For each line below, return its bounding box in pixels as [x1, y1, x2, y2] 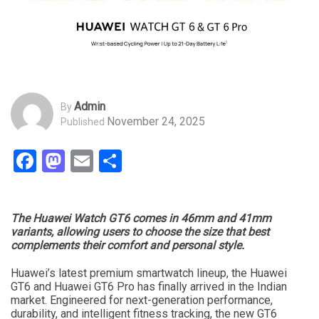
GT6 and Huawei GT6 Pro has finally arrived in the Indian [11, 280, 287, 294]
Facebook [36, 147, 131, 175]
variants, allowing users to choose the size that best [11, 225, 269, 239]
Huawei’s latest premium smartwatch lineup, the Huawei [11, 266, 287, 281]
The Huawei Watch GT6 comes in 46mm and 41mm [11, 211, 271, 226]
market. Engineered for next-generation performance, [11, 293, 273, 308]
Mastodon [65, 147, 165, 175]
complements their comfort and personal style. [11, 239, 244, 253]
